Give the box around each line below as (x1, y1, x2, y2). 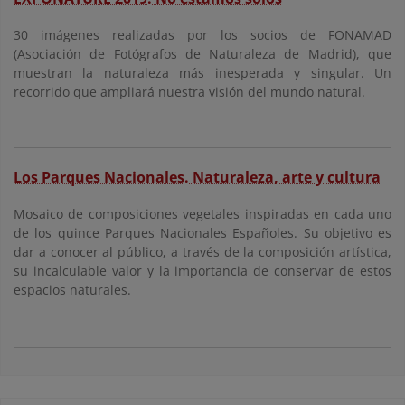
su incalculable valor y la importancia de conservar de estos (14, 262, 391, 280)
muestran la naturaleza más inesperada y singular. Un (14, 64, 391, 82)
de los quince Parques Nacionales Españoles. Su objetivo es (14, 224, 391, 242)
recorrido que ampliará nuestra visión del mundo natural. (14, 83, 365, 101)
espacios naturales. (14, 281, 131, 299)
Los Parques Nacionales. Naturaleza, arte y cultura (14, 167, 381, 188)
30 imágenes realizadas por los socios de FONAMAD (14, 26, 391, 44)
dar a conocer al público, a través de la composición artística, (14, 243, 391, 261)
